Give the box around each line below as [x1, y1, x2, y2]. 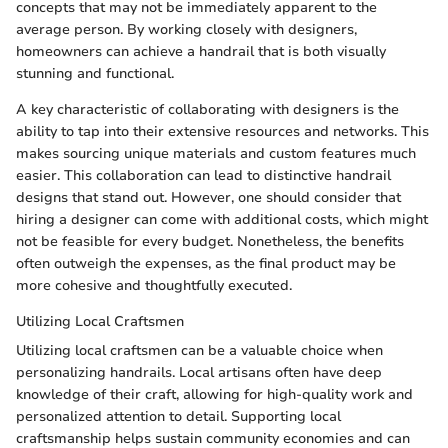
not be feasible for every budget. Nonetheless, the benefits [16, 232, 404, 251]
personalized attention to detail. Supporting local [16, 407, 341, 426]
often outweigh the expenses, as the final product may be [16, 254, 396, 273]
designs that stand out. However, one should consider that [16, 188, 401, 207]
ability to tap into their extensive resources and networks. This [16, 122, 429, 141]
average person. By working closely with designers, [16, 20, 357, 39]
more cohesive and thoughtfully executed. [16, 276, 292, 295]
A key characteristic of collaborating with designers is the [16, 100, 399, 119]
